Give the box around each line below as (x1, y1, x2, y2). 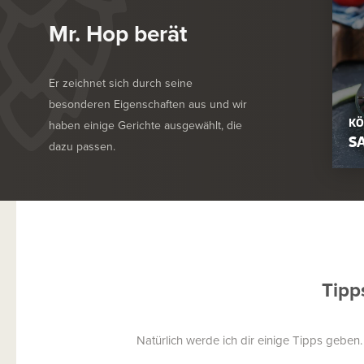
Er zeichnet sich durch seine (49, 74, 193, 91)
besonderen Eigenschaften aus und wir (49, 95, 247, 112)
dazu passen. (49, 137, 115, 154)
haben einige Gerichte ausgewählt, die (49, 116, 242, 133)
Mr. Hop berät (49, 16, 187, 50)
